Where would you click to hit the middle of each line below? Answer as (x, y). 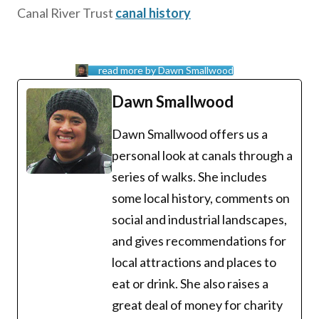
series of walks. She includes (189, 177)
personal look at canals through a (202, 155)
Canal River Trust (66, 13)
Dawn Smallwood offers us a (190, 134)
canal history (153, 13)
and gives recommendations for (199, 241)
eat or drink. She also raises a (190, 283)
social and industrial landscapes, (199, 219)
